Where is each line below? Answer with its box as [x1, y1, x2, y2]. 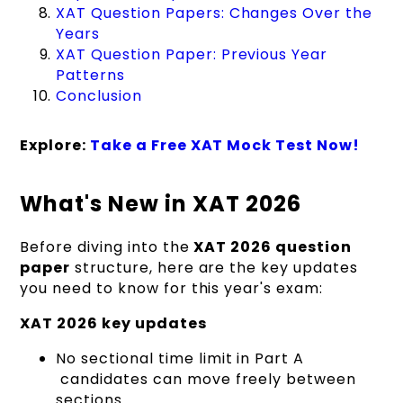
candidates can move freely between [56, 369, 356, 390]
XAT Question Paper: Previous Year [56, 43, 328, 65]
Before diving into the [20, 237, 194, 258]
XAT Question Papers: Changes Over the [56, 2, 372, 23]
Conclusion [56, 85, 142, 106]
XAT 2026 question [193, 237, 352, 258]
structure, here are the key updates [70, 257, 358, 279]
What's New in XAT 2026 [20, 188, 301, 219]
